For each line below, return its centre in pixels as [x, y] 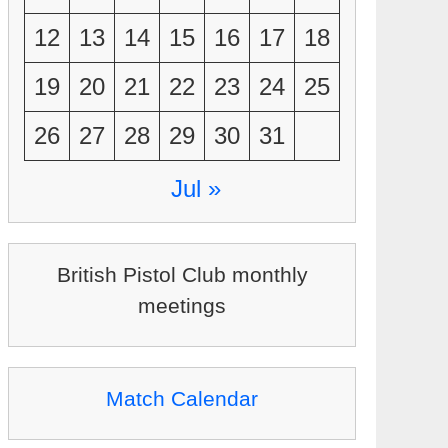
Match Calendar [182, 398]
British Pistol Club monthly [182, 274]
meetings [182, 305]
